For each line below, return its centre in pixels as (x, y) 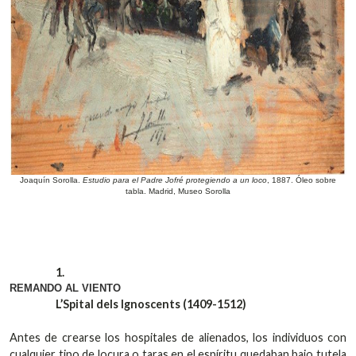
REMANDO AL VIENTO (65, 288)
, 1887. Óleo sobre (302, 180)
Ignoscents (151, 304)
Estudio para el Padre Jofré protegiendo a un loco (175, 180)
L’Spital (75, 304)
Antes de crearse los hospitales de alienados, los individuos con (178, 338)
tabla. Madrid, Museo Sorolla (178, 192)
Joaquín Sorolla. (51, 180)
